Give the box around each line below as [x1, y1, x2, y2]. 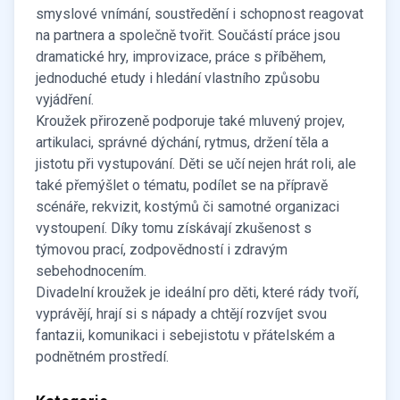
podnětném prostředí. [36, 348, 169, 365]
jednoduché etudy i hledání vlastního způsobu [36, 70, 320, 87]
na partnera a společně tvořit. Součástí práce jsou [36, 27, 340, 44]
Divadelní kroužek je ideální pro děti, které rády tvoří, [36, 284, 359, 301]
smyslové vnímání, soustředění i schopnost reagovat [36, 5, 363, 22]
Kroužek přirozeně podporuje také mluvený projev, [36, 112, 345, 129]
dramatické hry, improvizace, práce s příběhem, [36, 48, 326, 65]
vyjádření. [36, 91, 94, 108]
